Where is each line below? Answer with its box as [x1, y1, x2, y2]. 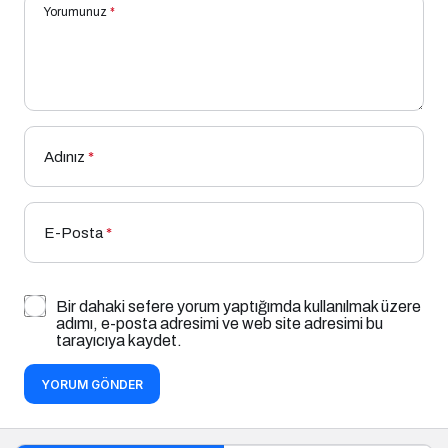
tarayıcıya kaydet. [56, 331, 182, 349]
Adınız [44, 148, 85, 165]
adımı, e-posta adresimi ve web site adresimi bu [56, 314, 383, 332]
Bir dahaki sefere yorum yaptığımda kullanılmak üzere [56, 297, 421, 315]
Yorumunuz [44, 4, 107, 19]
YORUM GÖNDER [41, 376, 143, 392]
